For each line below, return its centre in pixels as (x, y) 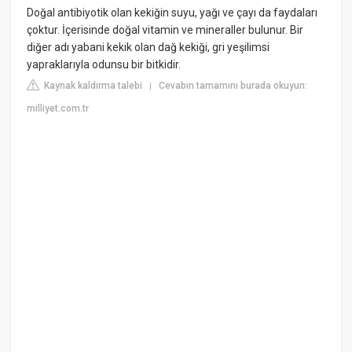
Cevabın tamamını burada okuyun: (233, 86)
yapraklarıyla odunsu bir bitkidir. (104, 65)
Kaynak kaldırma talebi (92, 86)
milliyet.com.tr (58, 109)
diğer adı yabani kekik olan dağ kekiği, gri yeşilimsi (148, 48)
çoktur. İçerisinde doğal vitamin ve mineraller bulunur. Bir (165, 30)
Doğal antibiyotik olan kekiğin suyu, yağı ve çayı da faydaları (172, 13)
